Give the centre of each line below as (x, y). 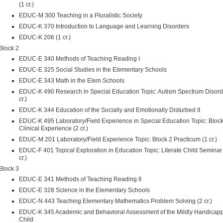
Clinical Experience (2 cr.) (54, 129)
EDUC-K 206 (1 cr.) (45, 38)
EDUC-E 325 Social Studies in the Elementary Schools (93, 70)
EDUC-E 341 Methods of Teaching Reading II (80, 179)
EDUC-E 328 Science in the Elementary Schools (84, 190)
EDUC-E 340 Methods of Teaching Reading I (79, 59)
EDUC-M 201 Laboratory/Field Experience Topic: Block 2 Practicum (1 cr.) (118, 140)
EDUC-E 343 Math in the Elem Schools (72, 81)
